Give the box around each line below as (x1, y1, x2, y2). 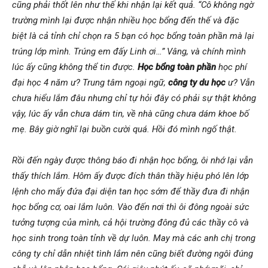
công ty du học (168, 77, 226, 88)
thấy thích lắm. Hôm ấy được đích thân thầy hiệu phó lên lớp (12, 170, 249, 181)
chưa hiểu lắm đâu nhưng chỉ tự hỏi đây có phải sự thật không (12, 92, 256, 103)
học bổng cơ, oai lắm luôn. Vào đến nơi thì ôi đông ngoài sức (12, 201, 249, 212)
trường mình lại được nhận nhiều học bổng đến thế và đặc (12, 14, 239, 26)
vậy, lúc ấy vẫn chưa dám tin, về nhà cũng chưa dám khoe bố (12, 108, 249, 119)
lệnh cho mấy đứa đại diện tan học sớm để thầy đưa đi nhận (12, 185, 249, 197)
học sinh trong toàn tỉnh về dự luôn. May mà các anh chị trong (12, 232, 255, 243)
